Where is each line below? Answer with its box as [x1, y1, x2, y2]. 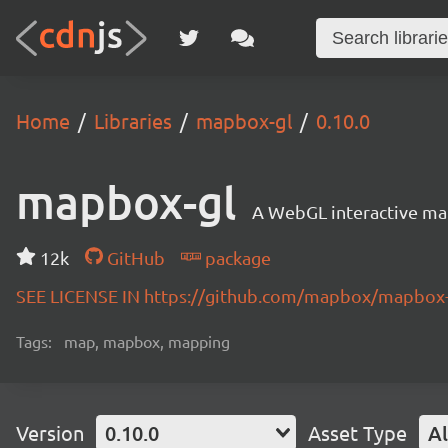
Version [16, 420, 84, 445]
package [200, 247, 271, 268]
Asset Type [308, 420, 407, 445]
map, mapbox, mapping [64, 331, 230, 351]
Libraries [94, 108, 172, 133]
